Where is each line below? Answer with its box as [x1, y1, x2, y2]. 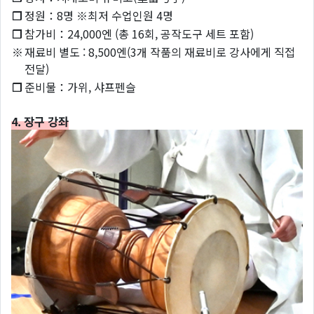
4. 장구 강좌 [11, 113, 69, 130]
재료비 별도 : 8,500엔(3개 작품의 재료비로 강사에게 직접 [25, 43, 295, 61]
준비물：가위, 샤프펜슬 [25, 78, 136, 96]
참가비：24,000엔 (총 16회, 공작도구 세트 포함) [25, 25, 254, 43]
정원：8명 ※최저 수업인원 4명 [25, 7, 173, 25]
